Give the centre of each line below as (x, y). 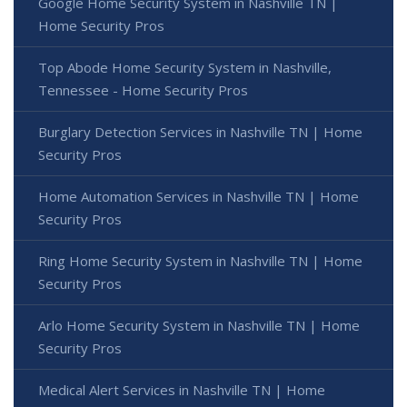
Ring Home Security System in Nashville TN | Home (200, 261)
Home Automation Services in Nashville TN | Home (199, 197)
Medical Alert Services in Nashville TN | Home (182, 390)
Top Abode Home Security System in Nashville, (185, 68)
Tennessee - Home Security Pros (143, 90)
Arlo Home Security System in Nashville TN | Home (199, 326)
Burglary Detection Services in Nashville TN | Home (200, 132)
